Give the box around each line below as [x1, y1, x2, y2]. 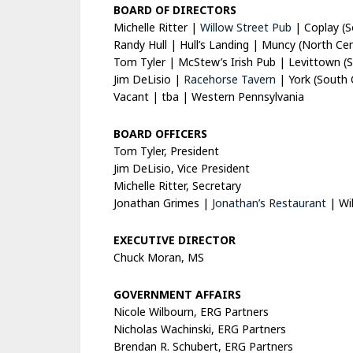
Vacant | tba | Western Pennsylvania [113, 89, 304, 104]
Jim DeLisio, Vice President [113, 161, 250, 176]
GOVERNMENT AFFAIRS [113, 287, 241, 302]
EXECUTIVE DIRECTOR [113, 232, 236, 247]
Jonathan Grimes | [113, 195, 212, 210]
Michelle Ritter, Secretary [113, 178, 241, 193]
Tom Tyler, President [113, 143, 219, 158]
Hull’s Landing [180, 37, 249, 52]
